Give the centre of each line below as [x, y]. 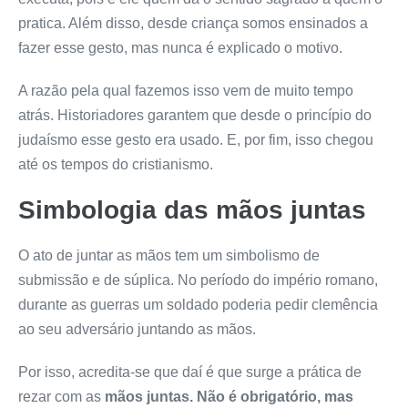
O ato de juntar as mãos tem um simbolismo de [169, 255]
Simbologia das [117, 209]
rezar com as [61, 396]
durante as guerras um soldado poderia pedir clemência [198, 304]
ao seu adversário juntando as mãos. [137, 329]
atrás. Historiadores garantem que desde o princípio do [195, 115]
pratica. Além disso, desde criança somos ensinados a [193, 23]
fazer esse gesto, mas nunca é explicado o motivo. [180, 47]
